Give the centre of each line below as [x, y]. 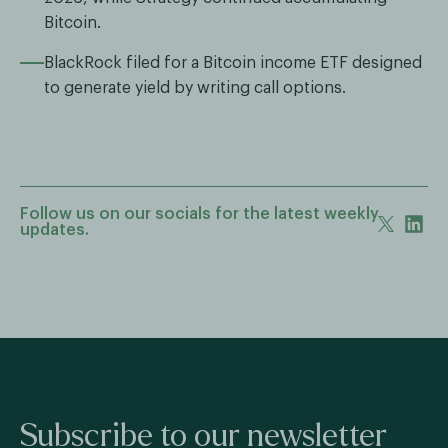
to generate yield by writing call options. [195, 87]
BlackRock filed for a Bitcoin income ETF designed [233, 62]
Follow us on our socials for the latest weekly [199, 214]
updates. [54, 230]
